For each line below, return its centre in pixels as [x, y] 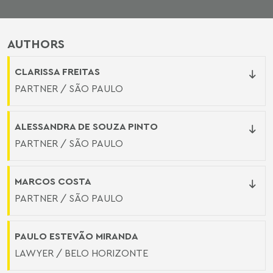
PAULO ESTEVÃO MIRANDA [76, 236]
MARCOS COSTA [53, 181]
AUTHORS [36, 43]
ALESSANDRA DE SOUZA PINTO [86, 126]
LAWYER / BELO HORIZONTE [81, 253]
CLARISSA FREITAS [57, 71]
